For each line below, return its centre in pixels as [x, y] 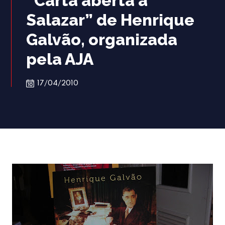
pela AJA [60, 59]
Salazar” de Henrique [110, 20]
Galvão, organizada [102, 39]
